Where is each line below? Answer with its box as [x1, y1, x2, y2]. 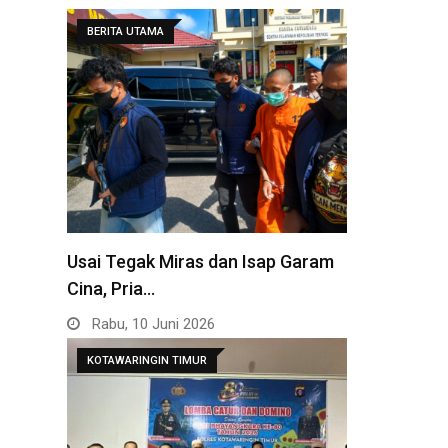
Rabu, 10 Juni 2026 [88, 314, 215, 333]
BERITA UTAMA [87, 24, 164, 38]
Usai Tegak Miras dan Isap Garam [67, 250, 334, 272]
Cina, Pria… [67, 277, 155, 299]
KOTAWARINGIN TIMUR [87, 353, 207, 367]
